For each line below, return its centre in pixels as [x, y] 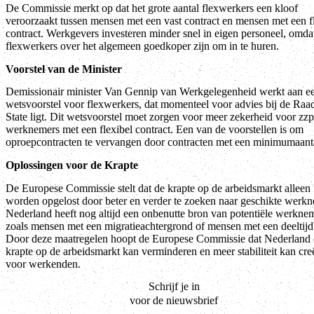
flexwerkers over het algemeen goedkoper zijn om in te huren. [142, 46]
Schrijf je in [174, 286]
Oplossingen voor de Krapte [72, 165]
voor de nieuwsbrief [174, 300]
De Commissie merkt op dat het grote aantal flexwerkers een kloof [152, 8]
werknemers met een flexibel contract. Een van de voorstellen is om [155, 130]
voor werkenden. [43, 264]
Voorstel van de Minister [64, 69]
